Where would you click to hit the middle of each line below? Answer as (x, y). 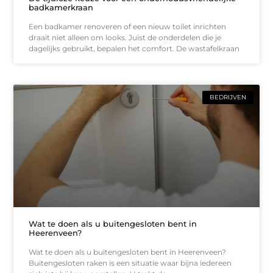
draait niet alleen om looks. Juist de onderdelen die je (125, 37)
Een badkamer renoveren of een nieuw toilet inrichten (128, 26)
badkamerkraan (61, 7)
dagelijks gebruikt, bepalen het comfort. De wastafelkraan (134, 48)
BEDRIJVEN (228, 97)
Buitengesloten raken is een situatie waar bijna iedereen (130, 263)
